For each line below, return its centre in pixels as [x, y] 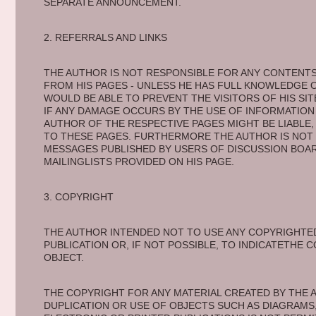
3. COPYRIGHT [80, 197]
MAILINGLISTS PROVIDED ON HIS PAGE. [140, 162]
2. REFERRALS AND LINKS [107, 37]
